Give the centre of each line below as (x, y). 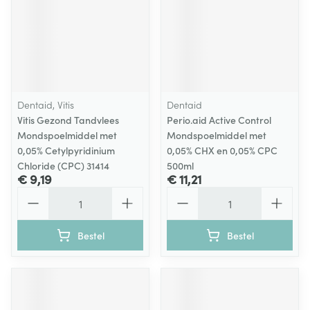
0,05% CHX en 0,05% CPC (222, 150)
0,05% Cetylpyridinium (66, 150)
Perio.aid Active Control (219, 120)
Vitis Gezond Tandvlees (68, 120)
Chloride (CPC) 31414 (63, 165)
